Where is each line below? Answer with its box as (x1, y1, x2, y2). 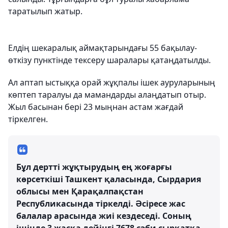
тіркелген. (8, 113, 48, 125)
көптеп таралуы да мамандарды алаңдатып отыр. (8, 89, 206, 100)
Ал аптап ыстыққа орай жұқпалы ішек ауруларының (8, 77, 215, 88)
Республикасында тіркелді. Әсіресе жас (16, 198, 185, 209)
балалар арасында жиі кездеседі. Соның (16, 210, 191, 221)
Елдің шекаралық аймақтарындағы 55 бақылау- (8, 42, 197, 53)
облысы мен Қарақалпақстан (16, 186, 144, 197)
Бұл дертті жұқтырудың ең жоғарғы (16, 161, 172, 173)
